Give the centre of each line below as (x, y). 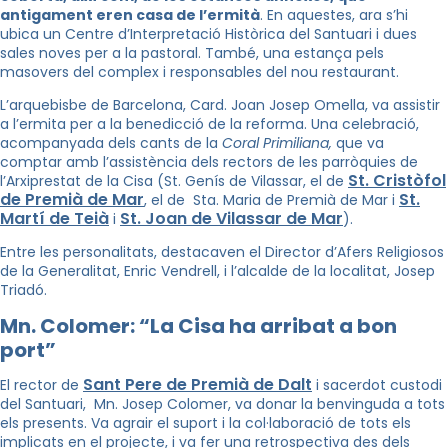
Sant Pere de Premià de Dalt (197, 385)
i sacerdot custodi (377, 385)
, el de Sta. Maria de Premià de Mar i (271, 200)
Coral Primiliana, (277, 143)
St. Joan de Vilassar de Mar (231, 219)
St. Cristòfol (397, 181)
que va (358, 143)
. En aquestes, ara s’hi (334, 15)
